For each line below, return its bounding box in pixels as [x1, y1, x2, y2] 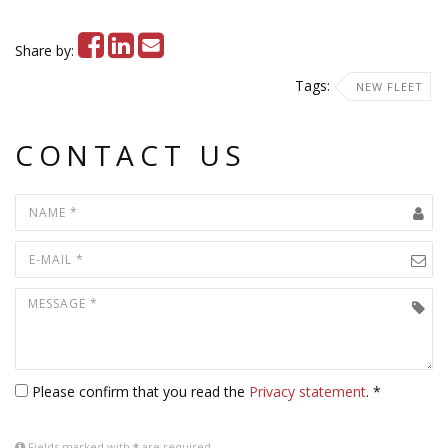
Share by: [15, 41, 78, 60]
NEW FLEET [356, 79, 423, 94]
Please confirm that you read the [32, 382, 249, 401]
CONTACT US [15, 136, 247, 174]
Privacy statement [249, 382, 366, 401]
